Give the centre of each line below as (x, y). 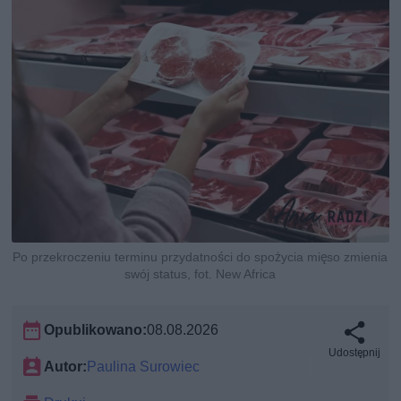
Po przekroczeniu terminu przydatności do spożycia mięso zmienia (200, 257)
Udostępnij (354, 353)
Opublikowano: (96, 330)
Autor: (66, 367)
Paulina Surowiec (144, 367)
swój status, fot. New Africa (200, 274)
